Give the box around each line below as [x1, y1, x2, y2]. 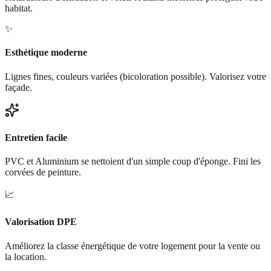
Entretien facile [5, 132, 67, 143]
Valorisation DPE [5, 217, 77, 227]
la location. [5, 251, 47, 262]
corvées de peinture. [5, 167, 81, 178]
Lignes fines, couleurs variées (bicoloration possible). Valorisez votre [5, 71, 266, 82]
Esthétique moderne [5, 47, 87, 58]
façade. [5, 82, 32, 93]
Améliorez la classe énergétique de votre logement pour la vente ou [5, 240, 260, 251]
